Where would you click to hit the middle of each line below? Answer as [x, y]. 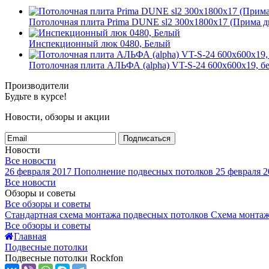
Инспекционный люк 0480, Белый [100, 44]
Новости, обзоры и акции [57, 117]
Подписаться [147, 138]
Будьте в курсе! [36, 96]
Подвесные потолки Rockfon [64, 258]
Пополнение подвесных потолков [144, 171]
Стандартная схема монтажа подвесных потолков [107, 215]
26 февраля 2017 [38, 171]
